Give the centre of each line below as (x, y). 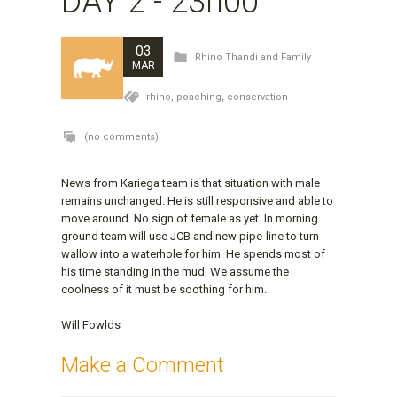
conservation (257, 97)
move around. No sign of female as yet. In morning (190, 218)
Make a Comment (143, 365)
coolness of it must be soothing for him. (164, 289)
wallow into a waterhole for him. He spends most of (193, 253)
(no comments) (120, 136)
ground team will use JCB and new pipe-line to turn (190, 236)
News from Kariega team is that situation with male (191, 183)
